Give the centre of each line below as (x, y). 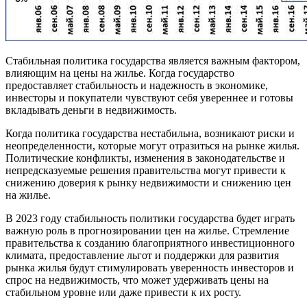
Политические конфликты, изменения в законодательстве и (145, 158)
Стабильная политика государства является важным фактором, (153, 60)
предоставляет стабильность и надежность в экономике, (137, 85)
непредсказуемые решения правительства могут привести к (146, 170)
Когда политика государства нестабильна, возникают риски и (150, 133)
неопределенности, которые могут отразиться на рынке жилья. (152, 145)
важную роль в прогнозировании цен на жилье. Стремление (147, 230)
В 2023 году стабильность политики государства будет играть (150, 218)
